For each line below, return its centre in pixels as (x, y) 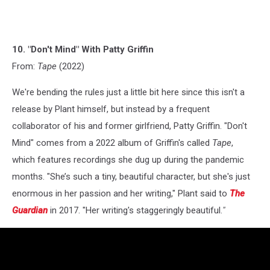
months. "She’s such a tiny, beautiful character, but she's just (131, 177)
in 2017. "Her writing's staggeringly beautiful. (135, 211)
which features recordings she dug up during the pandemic (128, 160)
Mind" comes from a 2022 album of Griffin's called (112, 143)
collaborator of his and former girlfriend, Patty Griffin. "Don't (130, 126)
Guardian (30, 211)
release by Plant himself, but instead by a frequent (111, 109)
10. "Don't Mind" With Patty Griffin (83, 50)
